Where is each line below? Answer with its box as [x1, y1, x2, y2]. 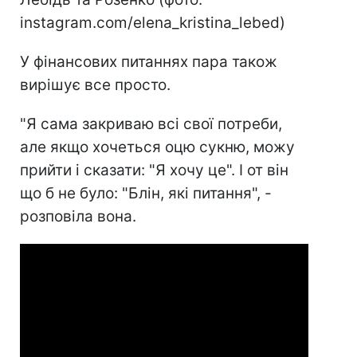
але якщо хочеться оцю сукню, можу [20, 137, 295, 156]
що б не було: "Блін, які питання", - [20, 183, 272, 202]
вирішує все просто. [20, 75, 171, 94]
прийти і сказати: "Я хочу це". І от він [20, 160, 288, 179]
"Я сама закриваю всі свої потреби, [20, 114, 282, 133]
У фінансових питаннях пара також [20, 52, 277, 71]
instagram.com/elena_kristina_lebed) [20, 13, 285, 32]
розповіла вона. [20, 206, 136, 226]
